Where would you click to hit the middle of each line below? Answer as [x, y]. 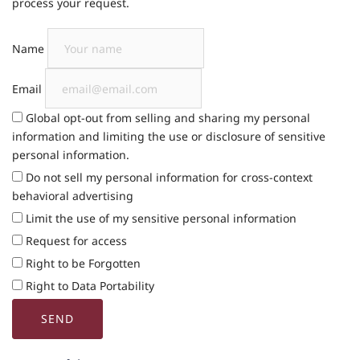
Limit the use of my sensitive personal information [160, 218]
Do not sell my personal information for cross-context [168, 177]
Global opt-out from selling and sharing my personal [166, 118]
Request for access [75, 241]
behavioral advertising [73, 196]
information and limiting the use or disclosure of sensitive [169, 136]
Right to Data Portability [88, 286]
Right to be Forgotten [82, 263]
